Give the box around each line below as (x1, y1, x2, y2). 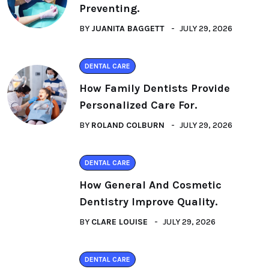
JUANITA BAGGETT (91, 23, 165, 34)
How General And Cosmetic (79, 178, 222, 192)
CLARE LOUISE (91, 216, 148, 227)
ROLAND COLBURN (91, 119, 165, 130)
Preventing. (79, 1, 139, 15)
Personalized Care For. (79, 98, 197, 112)
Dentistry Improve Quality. (79, 195, 217, 208)
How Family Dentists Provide (79, 81, 230, 95)
